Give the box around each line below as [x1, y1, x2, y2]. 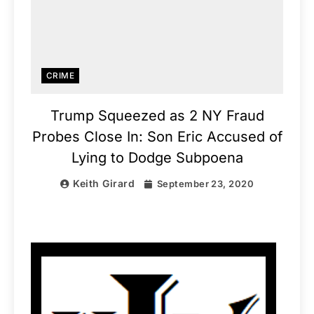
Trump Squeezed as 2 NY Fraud [50, 107, 264, 125]
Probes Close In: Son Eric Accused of [32, 128, 282, 146]
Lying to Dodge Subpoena [71, 149, 243, 167]
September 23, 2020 [156, 178, 254, 190]
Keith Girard [73, 177, 135, 190]
